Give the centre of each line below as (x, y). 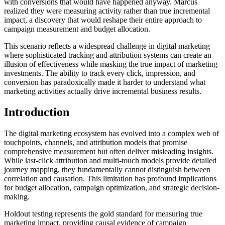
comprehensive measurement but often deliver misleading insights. (109, 152)
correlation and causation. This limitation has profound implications (110, 179)
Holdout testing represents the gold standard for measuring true (103, 214)
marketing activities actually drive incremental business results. (103, 91)
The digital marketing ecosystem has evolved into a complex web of (111, 134)
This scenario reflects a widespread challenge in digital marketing (107, 46)
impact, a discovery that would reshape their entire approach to (103, 20)
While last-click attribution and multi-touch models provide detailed (110, 161)
